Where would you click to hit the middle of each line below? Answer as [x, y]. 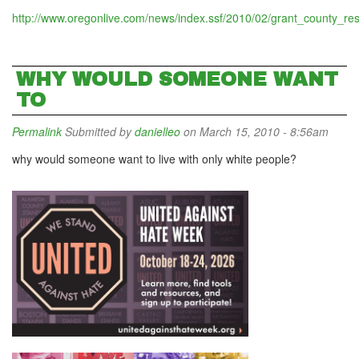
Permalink [37, 131]
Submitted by [98, 131]
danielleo [157, 131]
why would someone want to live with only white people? [154, 159]
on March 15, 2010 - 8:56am [254, 131]
